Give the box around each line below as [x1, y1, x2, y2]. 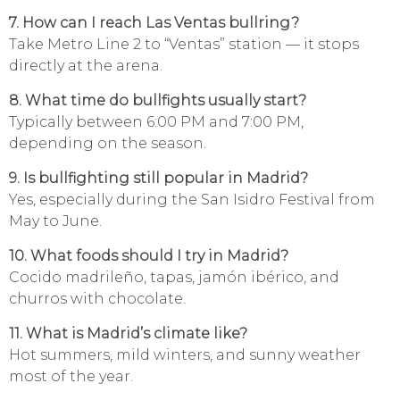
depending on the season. [9, 135, 206, 153]
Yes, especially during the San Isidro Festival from [9, 191, 375, 209]
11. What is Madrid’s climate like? [9, 325, 247, 343]
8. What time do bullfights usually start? [9, 92, 306, 110]
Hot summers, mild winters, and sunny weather [9, 346, 361, 364]
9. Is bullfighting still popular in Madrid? [9, 170, 308, 187]
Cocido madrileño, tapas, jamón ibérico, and [9, 269, 339, 287]
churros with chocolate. [9, 290, 186, 308]
